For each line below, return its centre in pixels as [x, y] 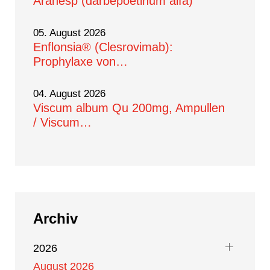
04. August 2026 [69, 94]
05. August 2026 [69, 33]
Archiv [55, 218]
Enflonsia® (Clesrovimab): [103, 47]
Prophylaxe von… [80, 61]
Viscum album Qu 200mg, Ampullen [129, 108]
